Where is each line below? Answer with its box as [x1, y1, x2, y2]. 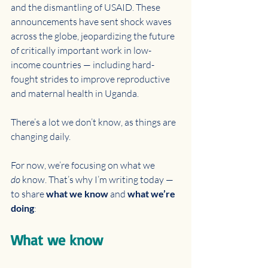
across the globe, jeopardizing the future [11, 30, 176, 42]
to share [11, 188, 46, 200]
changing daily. [11, 130, 72, 142]
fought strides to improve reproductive [11, 73, 172, 85]
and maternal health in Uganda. [11, 87, 139, 99]
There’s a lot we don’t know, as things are [11, 116, 178, 128]
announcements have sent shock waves [11, 16, 173, 28]
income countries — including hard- [11, 59, 154, 71]
